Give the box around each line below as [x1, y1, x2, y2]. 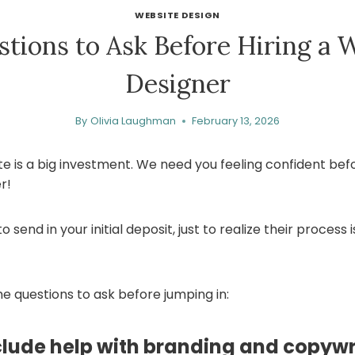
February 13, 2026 [191, 113, 280, 128]
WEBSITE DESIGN [135, 9, 220, 22]
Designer [124, 67, 231, 101]
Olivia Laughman [90, 113, 176, 128]
